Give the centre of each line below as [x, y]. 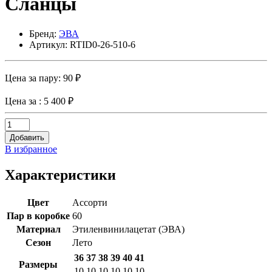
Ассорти [90, 202]
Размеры [38, 264]
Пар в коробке [38, 216]
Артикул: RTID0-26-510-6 [82, 44]
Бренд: [44, 33]
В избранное [31, 149]
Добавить [27, 137]
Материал [38, 229]
